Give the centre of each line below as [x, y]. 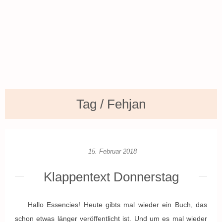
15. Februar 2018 [112, 151]
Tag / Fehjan [111, 104]
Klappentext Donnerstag [111, 177]
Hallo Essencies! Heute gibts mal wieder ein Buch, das [111, 205]
